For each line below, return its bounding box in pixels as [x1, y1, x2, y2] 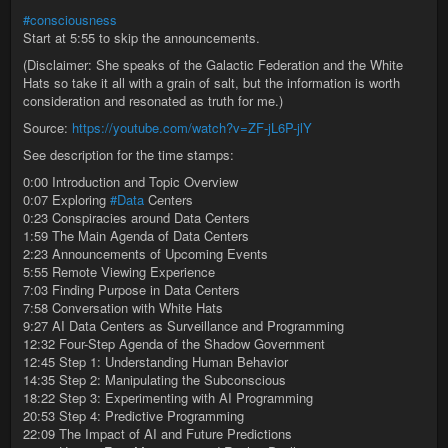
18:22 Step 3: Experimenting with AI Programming [23, 387, 313, 407]
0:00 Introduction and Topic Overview [23, 171, 238, 191]
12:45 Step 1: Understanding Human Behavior [23, 351, 288, 371]
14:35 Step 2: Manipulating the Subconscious [23, 369, 286, 389]
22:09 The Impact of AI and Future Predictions [23, 423, 292, 443]
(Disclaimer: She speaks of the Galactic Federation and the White [23, 54, 403, 74]
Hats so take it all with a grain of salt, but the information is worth [23, 72, 400, 92]
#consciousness [23, 9, 117, 29]
